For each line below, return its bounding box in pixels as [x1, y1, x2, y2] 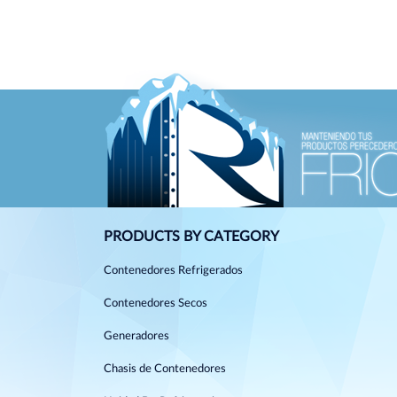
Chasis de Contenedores [104, 363, 226, 375]
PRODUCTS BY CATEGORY [104, 230, 279, 244]
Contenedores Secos [104, 298, 207, 309]
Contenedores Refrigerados [104, 265, 243, 276]
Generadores [104, 331, 169, 342]
